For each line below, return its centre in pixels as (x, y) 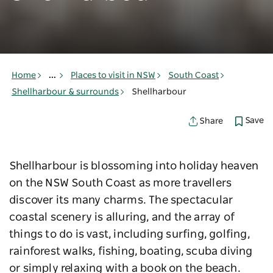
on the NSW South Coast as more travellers (121, 184)
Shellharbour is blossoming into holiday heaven (134, 167)
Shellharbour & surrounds (65, 92)
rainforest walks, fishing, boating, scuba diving (131, 252)
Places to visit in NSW (113, 76)
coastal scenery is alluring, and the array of (122, 218)
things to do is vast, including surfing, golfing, (129, 235)
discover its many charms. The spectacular (121, 201)
